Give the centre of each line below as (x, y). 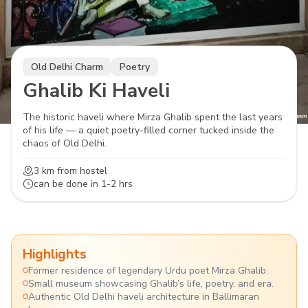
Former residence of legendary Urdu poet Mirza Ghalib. (148, 271)
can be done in (67, 184)
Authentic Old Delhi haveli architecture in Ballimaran (144, 297)
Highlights (55, 254)
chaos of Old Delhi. (65, 143)
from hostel (81, 170)
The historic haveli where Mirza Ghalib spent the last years (153, 117)
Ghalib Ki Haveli (96, 90)
